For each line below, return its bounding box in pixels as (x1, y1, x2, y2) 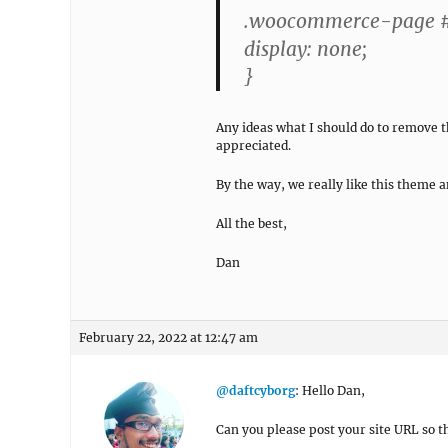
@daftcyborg (216, 383, 295, 398)
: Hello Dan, (295, 383, 365, 398)
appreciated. (216, 138, 291, 153)
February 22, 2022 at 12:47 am (79, 330, 258, 345)
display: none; (244, 37, 367, 61)
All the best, (216, 216, 287, 231)
